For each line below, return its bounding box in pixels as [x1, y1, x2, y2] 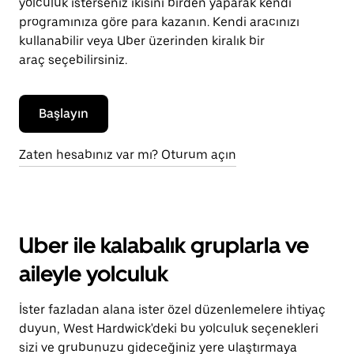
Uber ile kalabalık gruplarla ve [19, 232, 309, 258]
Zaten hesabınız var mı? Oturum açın [19, 147, 236, 162]
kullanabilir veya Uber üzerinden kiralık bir [19, 33, 265, 48]
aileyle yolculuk [19, 260, 168, 287]
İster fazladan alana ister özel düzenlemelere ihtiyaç [19, 302, 326, 317]
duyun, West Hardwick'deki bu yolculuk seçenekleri [19, 321, 318, 336]
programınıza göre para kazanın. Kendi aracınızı [19, 14, 299, 29]
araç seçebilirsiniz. [19, 52, 127, 67]
